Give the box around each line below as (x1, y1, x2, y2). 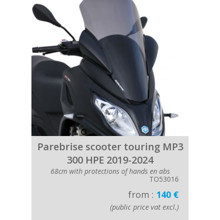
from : (128, 189, 156, 201)
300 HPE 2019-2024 (67, 153, 153, 167)
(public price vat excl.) (110, 202, 179, 212)
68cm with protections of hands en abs (50, 166, 170, 176)
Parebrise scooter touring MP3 (37, 140, 183, 154)
